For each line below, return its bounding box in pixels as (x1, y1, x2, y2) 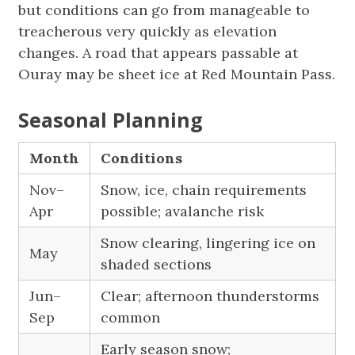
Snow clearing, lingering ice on (101, 234, 316, 252)
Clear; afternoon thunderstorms (101, 287, 320, 305)
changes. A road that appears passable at (18, 44, 299, 62)
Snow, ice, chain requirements (101, 181, 307, 199)
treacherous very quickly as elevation (18, 22, 277, 40)
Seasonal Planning (18, 106, 204, 133)
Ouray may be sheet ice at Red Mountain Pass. (18, 65, 336, 83)
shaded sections (101, 255, 212, 273)
